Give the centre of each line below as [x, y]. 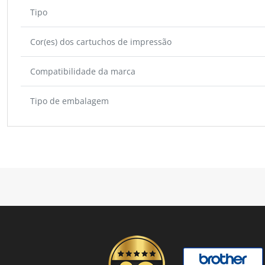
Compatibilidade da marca [83, 71]
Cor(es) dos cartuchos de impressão [101, 41]
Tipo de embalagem [70, 101]
